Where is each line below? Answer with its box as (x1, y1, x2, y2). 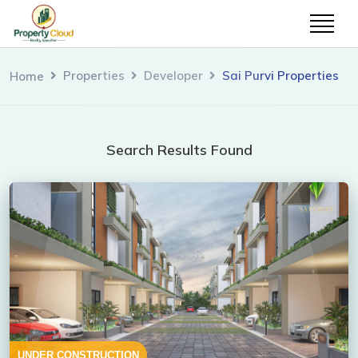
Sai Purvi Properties (222, 67, 339, 83)
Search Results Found (105, 140, 253, 159)
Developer (144, 67, 203, 83)
